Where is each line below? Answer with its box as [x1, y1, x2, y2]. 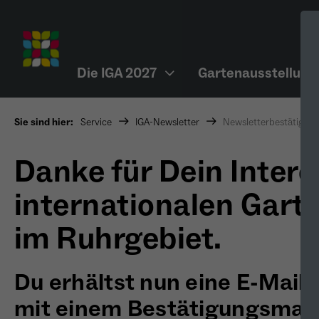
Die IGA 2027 [77, 64, 157, 83]
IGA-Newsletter [135, 116, 199, 129]
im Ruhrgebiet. [14, 219, 222, 258]
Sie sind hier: [14, 116, 73, 129]
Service [80, 116, 112, 129]
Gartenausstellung [198, 64, 316, 83]
